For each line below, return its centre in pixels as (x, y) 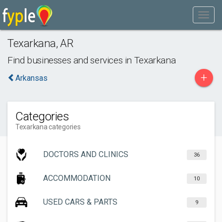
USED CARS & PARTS (80, 202)
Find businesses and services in (71, 60)
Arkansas (31, 78)
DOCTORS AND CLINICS (86, 154)
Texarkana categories (48, 127)
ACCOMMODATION (77, 178)
